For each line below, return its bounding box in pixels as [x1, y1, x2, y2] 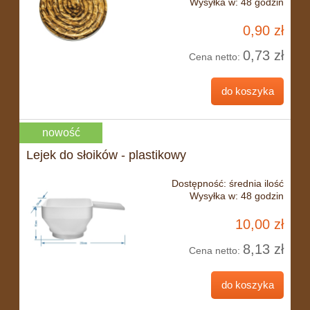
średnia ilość [229, 177, 284, 189]
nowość [42, 127, 80, 139]
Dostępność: [172, 177, 226, 189]
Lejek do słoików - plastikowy [26, 147, 186, 162]
